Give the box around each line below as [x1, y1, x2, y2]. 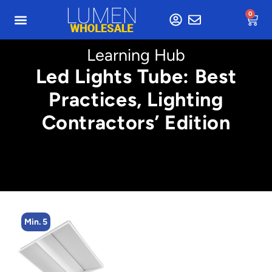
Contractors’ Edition [41, 110, 231, 134]
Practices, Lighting [49, 87, 223, 111]
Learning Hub [87, 45, 185, 65]
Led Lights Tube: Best [35, 64, 237, 88]
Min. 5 [24, 217, 47, 227]
